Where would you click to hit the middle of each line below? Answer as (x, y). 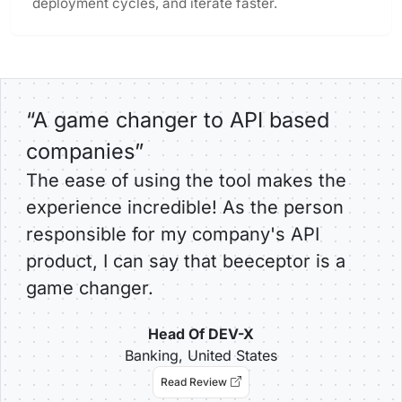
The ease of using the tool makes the (186, 180)
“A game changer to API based (178, 119)
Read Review (194, 381)
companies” (85, 151)
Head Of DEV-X (201, 333)
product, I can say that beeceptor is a (186, 261)
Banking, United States (201, 355)
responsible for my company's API (173, 234)
